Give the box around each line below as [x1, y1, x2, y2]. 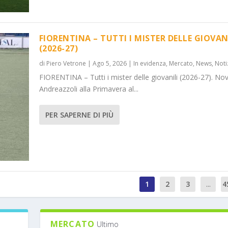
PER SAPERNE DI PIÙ [45, 110, 113, 120]
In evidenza [133, 59, 166, 68]
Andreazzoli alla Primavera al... [39, 84, 138, 94]
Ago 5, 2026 [92, 59, 127, 68]
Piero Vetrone [46, 59, 86, 68]
